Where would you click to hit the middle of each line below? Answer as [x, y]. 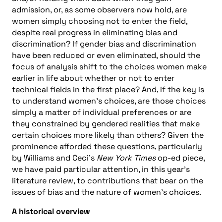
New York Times [126, 158]
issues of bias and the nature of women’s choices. [107, 192]
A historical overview [51, 211]
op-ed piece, [180, 158]
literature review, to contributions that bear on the [108, 180]
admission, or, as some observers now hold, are [99, 9]
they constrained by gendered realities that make [106, 123]
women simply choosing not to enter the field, [100, 21]
